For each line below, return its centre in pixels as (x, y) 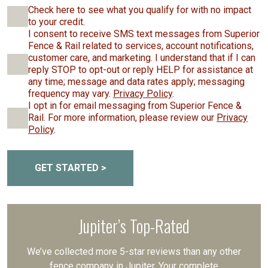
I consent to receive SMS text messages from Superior (144, 34)
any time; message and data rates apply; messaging (136, 82)
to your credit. (57, 22)
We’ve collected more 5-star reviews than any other (134, 252)
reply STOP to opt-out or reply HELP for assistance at (141, 70)
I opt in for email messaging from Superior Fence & (135, 106)
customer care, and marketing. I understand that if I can (142, 58)
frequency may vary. (69, 94)
